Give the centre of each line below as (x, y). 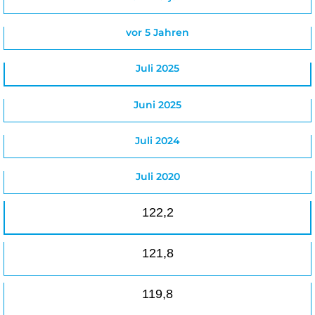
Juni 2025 (157, 104)
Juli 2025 (157, 68)
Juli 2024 (157, 140)
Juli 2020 (157, 176)
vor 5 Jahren (157, 32)
